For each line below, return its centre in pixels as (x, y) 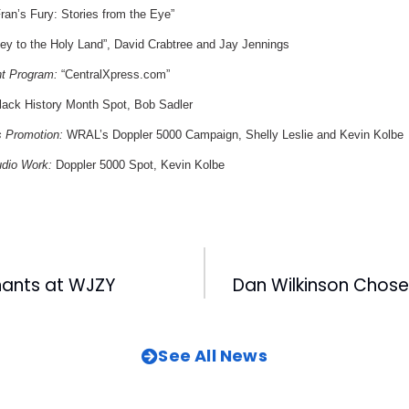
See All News (213, 355)
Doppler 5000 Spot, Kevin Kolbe (138, 164)
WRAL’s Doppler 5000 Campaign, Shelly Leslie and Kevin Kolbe (233, 134)
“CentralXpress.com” (114, 74)
